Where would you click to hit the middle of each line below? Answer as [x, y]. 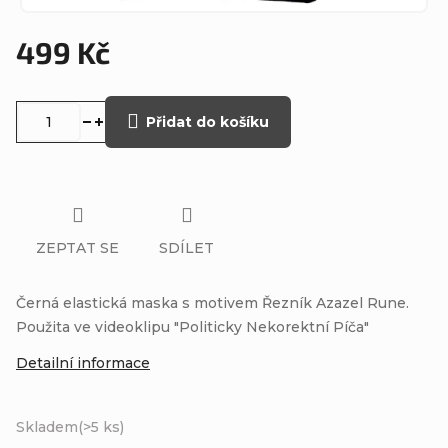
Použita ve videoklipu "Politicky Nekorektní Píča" [192, 326]
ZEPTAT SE [77, 247]
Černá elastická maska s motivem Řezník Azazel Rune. [212, 302]
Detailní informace [83, 362]
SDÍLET [186, 247]
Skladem [47, 426]
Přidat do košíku [207, 122]
